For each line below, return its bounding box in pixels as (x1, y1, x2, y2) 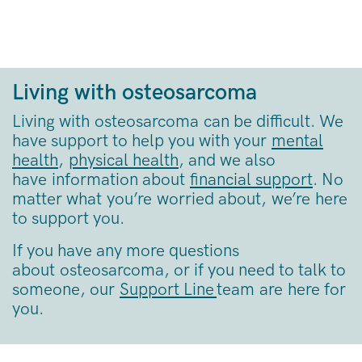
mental (271, 131, 323, 152)
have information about (12, 170, 190, 191)
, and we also (179, 150, 276, 171)
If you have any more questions (12, 241, 239, 262)
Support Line (120, 280, 217, 301)
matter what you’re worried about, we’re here (12, 189, 347, 210)
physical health (69, 150, 179, 171)
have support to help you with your (12, 131, 271, 152)
